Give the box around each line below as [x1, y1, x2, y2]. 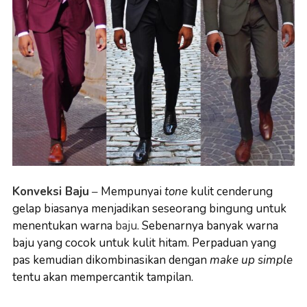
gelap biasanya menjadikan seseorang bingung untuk [12, 201, 286, 217]
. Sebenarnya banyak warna [137, 218, 278, 234]
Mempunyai [98, 184, 164, 199]
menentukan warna [12, 218, 115, 234]
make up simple [210, 252, 293, 268]
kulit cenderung [191, 184, 273, 199]
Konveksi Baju [12, 184, 89, 199]
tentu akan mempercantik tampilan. [12, 269, 193, 285]
